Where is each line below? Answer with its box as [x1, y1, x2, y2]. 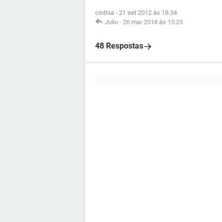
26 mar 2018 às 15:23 [123, 18, 183, 26]
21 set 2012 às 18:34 [119, 9, 177, 16]
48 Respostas [95, 41, 143, 51]
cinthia [95, 9, 114, 16]
